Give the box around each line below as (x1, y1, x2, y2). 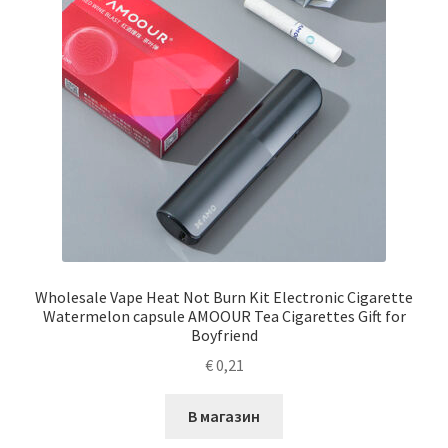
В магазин (188, 406, 260, 427)
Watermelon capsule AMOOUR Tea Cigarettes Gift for (42, 305, 406, 326)
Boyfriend (190, 324, 258, 345)
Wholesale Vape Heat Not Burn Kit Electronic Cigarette (35, 286, 413, 307)
